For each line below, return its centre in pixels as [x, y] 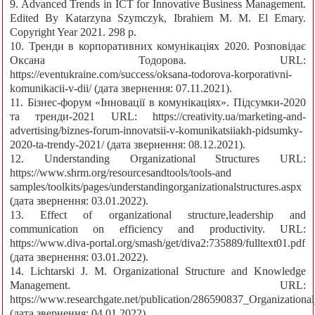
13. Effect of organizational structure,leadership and [158, 215]
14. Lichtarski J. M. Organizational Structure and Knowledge [158, 271]
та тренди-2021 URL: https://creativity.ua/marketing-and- [158, 117]
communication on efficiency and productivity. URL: [158, 229]
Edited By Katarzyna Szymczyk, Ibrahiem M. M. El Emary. [158, 18]
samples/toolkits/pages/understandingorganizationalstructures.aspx [156, 187]
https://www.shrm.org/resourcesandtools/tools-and [121, 173]
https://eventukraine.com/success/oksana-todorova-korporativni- [151, 75]
